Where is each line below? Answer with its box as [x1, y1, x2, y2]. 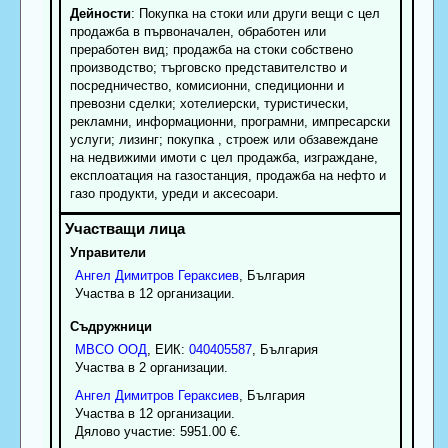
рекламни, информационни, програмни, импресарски [69, 114, 390, 130]
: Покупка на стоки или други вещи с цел [130, 6, 380, 22]
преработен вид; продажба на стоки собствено [69, 42, 353, 58]
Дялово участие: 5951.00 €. [74, 424, 241, 440]
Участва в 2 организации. [74, 360, 228, 376]
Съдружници [69, 319, 152, 335]
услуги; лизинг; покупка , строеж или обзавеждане [69, 132, 378, 148]
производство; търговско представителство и [69, 60, 347, 76]
